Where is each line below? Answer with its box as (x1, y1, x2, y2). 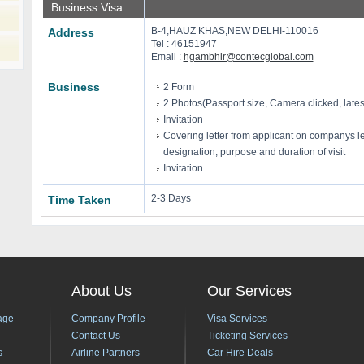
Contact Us (71, 330, 120, 341)
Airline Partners (71, 347, 140, 358)
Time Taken (47, 193, 111, 206)
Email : (150, 51, 184, 63)
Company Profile (71, 313, 145, 324)
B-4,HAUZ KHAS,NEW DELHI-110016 (150, 25, 318, 37)
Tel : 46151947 (150, 38, 217, 50)
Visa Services (206, 313, 267, 324)
